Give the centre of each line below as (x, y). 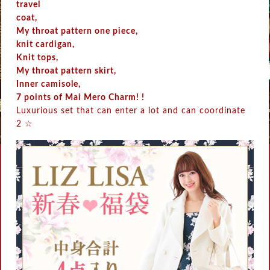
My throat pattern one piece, (77, 32)
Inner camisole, (49, 85)
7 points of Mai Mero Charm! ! (81, 98)
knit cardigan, (46, 45)
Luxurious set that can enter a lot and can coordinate (131, 111)
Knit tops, (38, 58)
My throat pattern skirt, (67, 71)
